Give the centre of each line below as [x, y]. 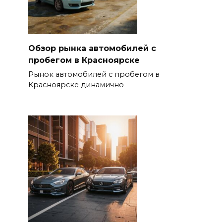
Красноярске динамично [76, 84]
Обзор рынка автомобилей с [92, 48]
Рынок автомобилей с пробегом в [94, 74]
